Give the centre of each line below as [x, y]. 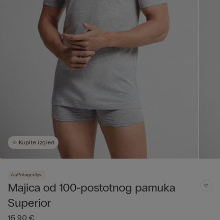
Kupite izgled [37, 142]
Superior [29, 202]
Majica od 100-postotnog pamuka [92, 187]
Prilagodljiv [30, 175]
